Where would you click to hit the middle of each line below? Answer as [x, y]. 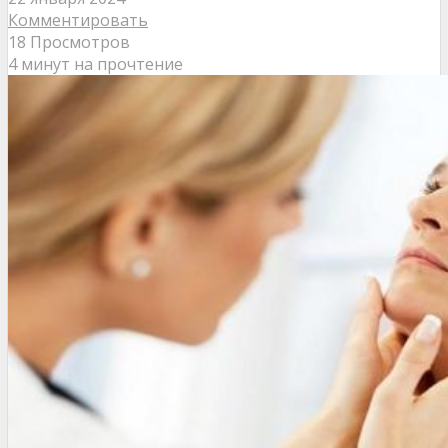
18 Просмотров [69, 42]
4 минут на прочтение [95, 64]
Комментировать [78, 20]
